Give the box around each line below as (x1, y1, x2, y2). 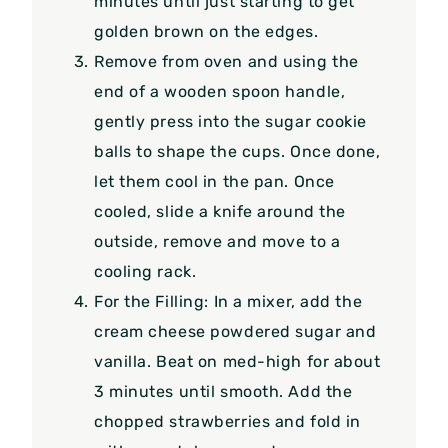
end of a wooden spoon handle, (94, 81, 346, 101)
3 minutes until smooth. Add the (94, 381, 353, 401)
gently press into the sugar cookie (94, 111, 368, 131)
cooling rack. (94, 261, 197, 281)
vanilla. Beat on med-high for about (94, 351, 381, 371)
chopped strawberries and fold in (94, 411, 361, 431)
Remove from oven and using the (94, 51, 359, 71)
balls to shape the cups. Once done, (94, 141, 381, 161)
